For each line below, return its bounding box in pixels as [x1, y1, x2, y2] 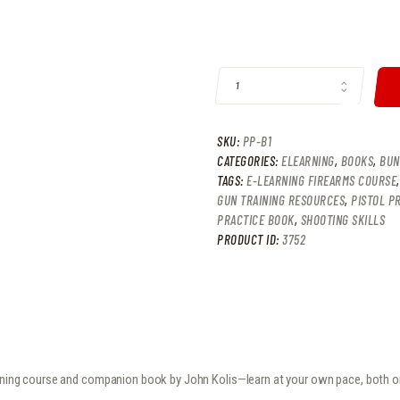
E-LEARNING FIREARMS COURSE [246, 171, 396, 188]
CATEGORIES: [217, 152, 281, 169]
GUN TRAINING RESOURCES [217, 191, 345, 208]
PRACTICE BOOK [217, 211, 295, 228]
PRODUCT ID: [217, 230, 282, 247]
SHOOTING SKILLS [300, 211, 385, 228]
